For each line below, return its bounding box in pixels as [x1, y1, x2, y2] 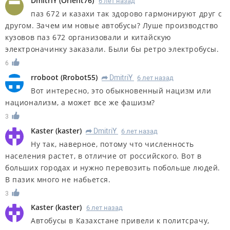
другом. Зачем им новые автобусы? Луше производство [5, 20, 219, 30]
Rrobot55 [63, 72, 95, 82]
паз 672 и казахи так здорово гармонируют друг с [31, 8, 222, 18]
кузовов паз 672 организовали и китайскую [5, 32, 172, 42]
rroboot [31, 72, 59, 82]
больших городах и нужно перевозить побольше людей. [5, 162, 221, 172]
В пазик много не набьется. [5, 174, 111, 184]
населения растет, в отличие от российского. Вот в [5, 150, 202, 161]
